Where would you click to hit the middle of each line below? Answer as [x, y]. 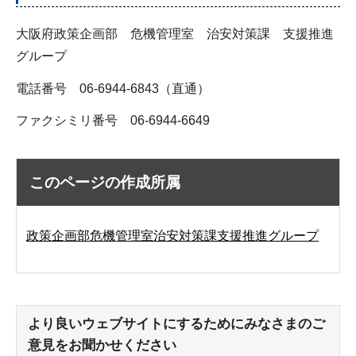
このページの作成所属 [105, 183]
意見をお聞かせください [102, 345]
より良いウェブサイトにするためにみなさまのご [176, 323]
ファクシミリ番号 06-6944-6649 [113, 121]
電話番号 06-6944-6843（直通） [113, 88]
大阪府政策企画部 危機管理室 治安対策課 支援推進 [175, 33]
